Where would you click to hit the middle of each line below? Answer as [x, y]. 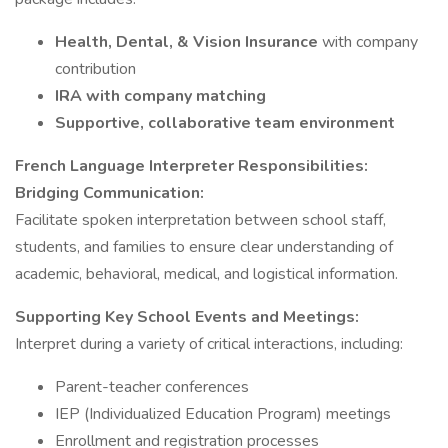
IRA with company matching [160, 96]
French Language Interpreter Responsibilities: [191, 166]
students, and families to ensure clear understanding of [204, 247]
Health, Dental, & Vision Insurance [188, 42]
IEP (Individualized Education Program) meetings [223, 414]
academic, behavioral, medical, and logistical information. [206, 274]
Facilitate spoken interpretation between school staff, [200, 220]
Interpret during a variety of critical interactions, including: [209, 344]
